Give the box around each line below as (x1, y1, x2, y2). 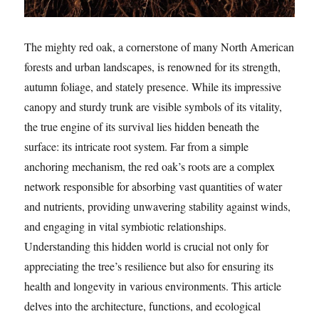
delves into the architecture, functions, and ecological (24, 298, 261, 314)
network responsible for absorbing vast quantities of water (24, 179, 283, 194)
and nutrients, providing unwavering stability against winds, (24, 199, 291, 214)
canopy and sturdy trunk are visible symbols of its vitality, (24, 99, 283, 115)
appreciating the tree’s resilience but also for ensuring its (24, 258, 274, 274)
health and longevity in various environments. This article (24, 278, 282, 294)
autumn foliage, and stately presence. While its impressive (24, 79, 282, 95)
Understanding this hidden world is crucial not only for (24, 239, 269, 254)
